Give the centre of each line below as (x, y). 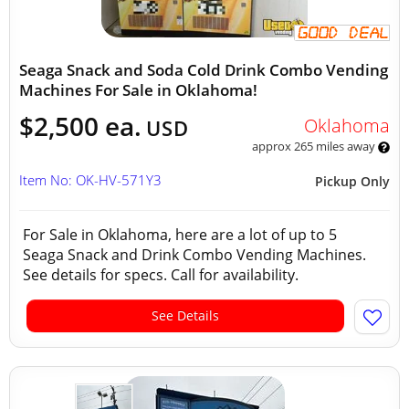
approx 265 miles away (315, 146)
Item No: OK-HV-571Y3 (90, 180)
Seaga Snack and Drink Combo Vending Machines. (194, 255)
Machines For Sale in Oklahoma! (138, 90)
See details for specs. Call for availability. (166, 275)
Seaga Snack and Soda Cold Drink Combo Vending (204, 70)
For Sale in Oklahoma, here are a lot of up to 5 (180, 235)
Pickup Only (352, 181)
